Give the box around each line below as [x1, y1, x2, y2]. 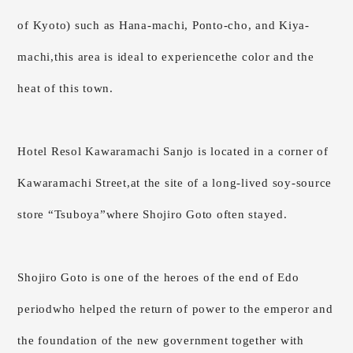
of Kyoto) [17, 19, 72, 32]
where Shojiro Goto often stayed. [106, 208, 288, 221]
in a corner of [254, 145, 329, 158]
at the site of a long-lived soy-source [130, 176, 333, 190]
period [17, 303, 53, 316]
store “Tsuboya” [17, 208, 106, 221]
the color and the [221, 50, 314, 64]
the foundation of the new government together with [17, 334, 304, 347]
